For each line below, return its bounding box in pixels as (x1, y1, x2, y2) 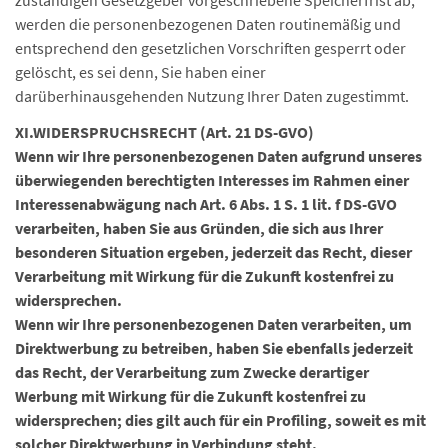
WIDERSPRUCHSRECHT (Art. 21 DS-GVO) (33, 122, 314, 142)
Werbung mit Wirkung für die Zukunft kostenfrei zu (15, 386, 366, 406)
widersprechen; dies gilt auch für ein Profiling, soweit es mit (15, 410, 426, 430)
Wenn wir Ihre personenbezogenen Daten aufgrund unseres (15, 146, 422, 166)
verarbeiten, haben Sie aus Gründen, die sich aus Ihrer (15, 218, 383, 238)
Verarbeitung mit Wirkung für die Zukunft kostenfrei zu (15, 266, 394, 286)
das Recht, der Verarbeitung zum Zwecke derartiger (15, 362, 369, 382)
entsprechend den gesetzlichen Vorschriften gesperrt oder (15, 38, 406, 58)
